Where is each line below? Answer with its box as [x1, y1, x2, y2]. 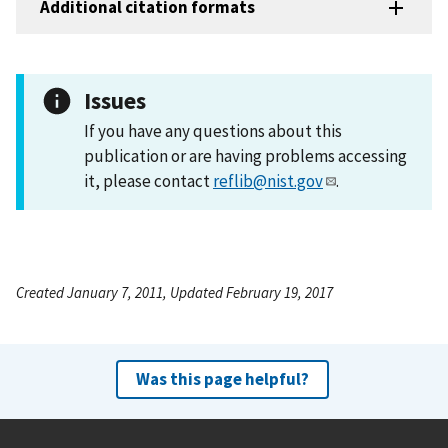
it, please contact [84, 169, 213, 192]
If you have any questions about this [84, 119, 342, 142]
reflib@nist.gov [213, 169, 323, 192]
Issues [84, 85, 146, 115]
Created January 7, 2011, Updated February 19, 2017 [16, 282, 333, 302]
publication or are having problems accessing [84, 144, 407, 167]
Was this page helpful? [135, 367, 309, 390]
